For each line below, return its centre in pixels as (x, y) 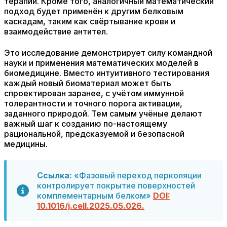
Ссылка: (54, 175)
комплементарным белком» (95, 196)
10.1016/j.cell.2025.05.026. (91, 206)
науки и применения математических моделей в (101, 63)
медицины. (26, 144)
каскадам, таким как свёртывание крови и (90, 21)
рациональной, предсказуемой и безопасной (94, 134)
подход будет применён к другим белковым (94, 11)
